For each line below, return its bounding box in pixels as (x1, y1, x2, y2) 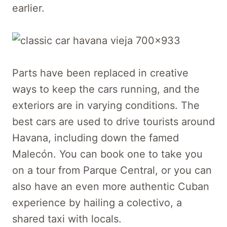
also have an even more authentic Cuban (12, 180, 209, 193)
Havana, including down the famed (12, 131, 179, 144)
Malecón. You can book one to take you (12, 147, 203, 160)
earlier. (12, 2, 45, 14)
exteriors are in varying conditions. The (12, 99, 200, 111)
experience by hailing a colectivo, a (12, 196, 182, 209)
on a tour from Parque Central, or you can (12, 164, 212, 176)
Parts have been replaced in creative (12, 66, 188, 79)
